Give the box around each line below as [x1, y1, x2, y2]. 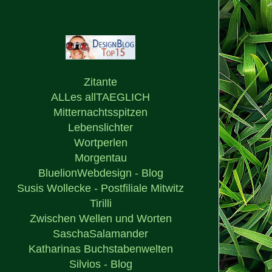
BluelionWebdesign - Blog [38, 166, 163, 179]
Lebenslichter [68, 121, 134, 134]
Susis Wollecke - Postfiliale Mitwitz [17, 182, 185, 194]
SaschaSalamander [53, 227, 149, 240]
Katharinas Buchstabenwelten [28, 242, 173, 255]
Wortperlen [73, 136, 127, 149]
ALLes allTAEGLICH [51, 90, 151, 103]
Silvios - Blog [69, 257, 132, 270]
